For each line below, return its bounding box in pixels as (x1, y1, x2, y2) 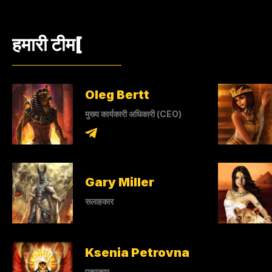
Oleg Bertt (85, 87, 149, 102)
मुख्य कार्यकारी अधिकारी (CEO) (85, 108, 182, 119)
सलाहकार (85, 195, 114, 206)
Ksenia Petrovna (85, 245, 189, 260)
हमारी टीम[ (12, 33, 83, 56)
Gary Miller (85, 174, 154, 189)
